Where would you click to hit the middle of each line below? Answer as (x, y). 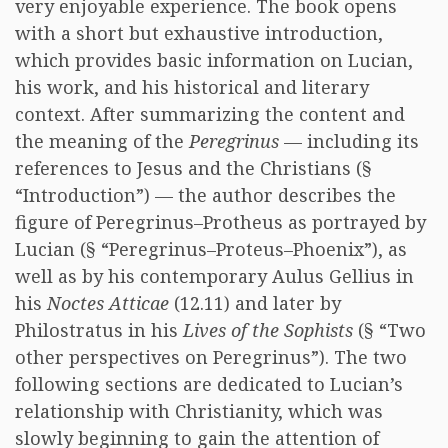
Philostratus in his (99, 330)
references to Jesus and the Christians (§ (193, 168)
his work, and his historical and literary (192, 87)
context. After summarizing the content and (210, 114)
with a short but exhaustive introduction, (199, 33)
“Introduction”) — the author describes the (205, 195)
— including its (349, 141)
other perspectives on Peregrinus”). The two (211, 357)
